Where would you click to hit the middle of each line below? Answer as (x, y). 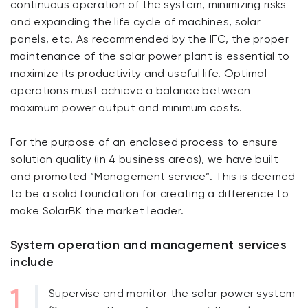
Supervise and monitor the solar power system (172, 294)
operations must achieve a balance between (131, 91)
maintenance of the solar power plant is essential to (150, 57)
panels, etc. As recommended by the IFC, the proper (150, 40)
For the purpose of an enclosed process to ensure (144, 143)
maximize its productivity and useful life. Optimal (139, 74)
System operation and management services (148, 246)
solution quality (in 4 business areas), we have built (144, 160)
